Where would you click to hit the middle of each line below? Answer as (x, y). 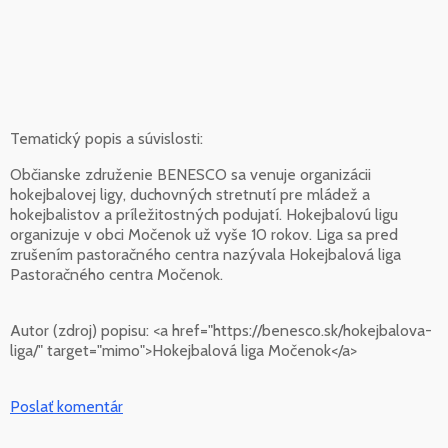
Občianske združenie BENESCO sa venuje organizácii (190, 175)
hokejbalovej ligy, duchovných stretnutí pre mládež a (190, 195)
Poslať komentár (66, 407)
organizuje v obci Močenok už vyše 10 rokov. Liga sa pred (204, 235)
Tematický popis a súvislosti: (106, 139)
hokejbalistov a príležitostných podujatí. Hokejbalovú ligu (204, 215)
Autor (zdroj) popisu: (81, 331)
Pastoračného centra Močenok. (116, 275)
